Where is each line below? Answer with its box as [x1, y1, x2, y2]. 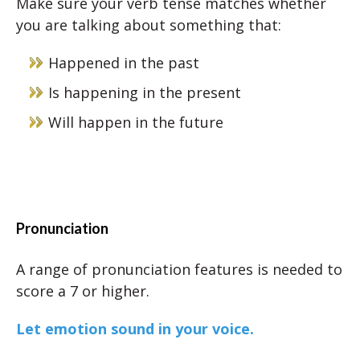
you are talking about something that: [16, 15, 281, 35]
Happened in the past [48, 53, 199, 72]
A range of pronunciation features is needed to [16, 260, 342, 279]
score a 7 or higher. [16, 281, 149, 301]
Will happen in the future [48, 112, 223, 132]
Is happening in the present [48, 83, 241, 102]
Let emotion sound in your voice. [16, 319, 254, 338]
